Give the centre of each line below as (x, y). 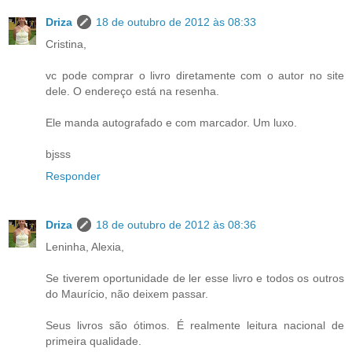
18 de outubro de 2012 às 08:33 (176, 22)
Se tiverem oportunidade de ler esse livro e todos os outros (195, 279)
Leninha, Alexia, (85, 247)
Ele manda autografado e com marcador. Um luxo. (171, 123)
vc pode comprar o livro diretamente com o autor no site (195, 76)
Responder (73, 176)
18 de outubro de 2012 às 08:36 (176, 225)
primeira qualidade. (93, 341)
